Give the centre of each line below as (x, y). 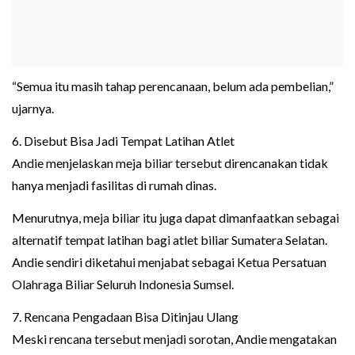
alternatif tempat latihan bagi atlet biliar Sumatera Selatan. (170, 240)
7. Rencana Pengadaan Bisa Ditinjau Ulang (125, 317)
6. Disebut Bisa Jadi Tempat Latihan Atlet (123, 141)
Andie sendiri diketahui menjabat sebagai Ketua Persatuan (169, 262)
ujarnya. (33, 109)
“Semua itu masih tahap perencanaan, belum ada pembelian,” (173, 86)
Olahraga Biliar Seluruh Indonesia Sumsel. (123, 284)
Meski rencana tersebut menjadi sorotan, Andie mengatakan (174, 339)
